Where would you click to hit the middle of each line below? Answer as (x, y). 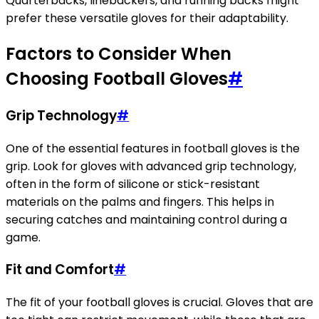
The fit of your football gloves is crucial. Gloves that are (159, 303)
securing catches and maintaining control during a (146, 219)
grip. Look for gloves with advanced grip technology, (151, 166)
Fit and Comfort (60, 270)
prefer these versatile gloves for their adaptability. (147, 19)
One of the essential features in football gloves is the (153, 148)
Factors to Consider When (119, 54)
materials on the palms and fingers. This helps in (140, 202)
